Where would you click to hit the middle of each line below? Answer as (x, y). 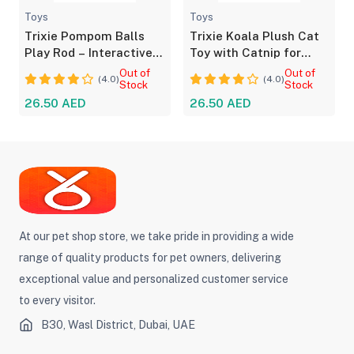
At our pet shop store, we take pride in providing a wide (156, 236)
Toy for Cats (61, 70)
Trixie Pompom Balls (85, 36)
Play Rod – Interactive (89, 53)
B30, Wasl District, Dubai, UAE (118, 325)
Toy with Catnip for (245, 53)
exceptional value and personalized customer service (153, 279)
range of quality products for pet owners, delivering (150, 257)
